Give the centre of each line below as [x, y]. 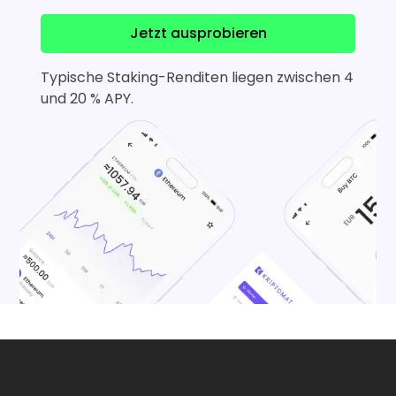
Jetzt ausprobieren [198, 33]
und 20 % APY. [88, 98]
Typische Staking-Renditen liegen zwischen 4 [198, 77]
